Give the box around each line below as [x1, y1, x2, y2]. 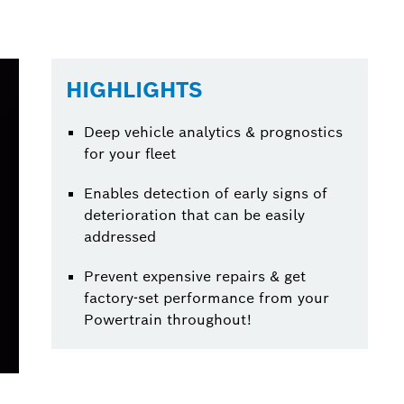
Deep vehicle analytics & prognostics [84, 123, 344, 142]
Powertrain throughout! [84, 310, 252, 329]
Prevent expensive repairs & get [84, 267, 307, 286]
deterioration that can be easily [84, 206, 306, 225]
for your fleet [84, 144, 177, 163]
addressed [84, 227, 157, 246]
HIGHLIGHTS [66, 76, 204, 104]
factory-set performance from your [84, 289, 330, 308]
